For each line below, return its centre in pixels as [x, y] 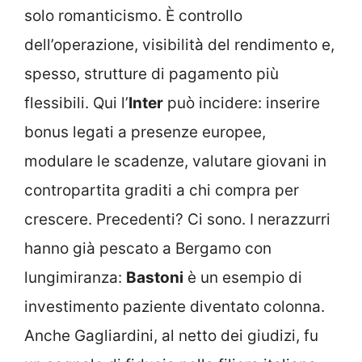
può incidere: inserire [242, 103]
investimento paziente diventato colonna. [175, 306]
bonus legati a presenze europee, [145, 132]
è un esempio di [243, 277]
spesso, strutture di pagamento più [152, 74]
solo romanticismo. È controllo [133, 15]
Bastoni [155, 277]
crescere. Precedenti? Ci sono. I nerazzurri [177, 219]
